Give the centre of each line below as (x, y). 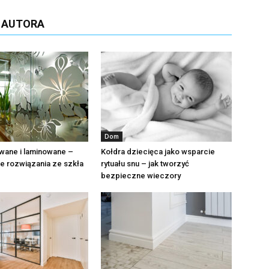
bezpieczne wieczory (141, 176)
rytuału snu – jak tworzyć (145, 164)
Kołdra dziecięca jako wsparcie (158, 152)
